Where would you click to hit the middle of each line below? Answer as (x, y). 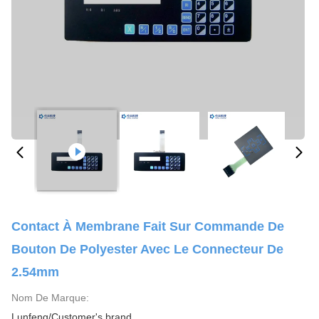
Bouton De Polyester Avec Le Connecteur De (147, 249)
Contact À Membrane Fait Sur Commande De (148, 226)
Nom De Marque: (50, 298)
